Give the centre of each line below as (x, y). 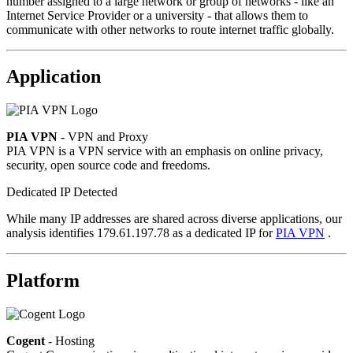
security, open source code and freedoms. (108, 165)
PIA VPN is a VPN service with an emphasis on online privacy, (165, 151)
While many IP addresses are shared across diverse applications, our (174, 219)
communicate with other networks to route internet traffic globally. (170, 29)
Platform (43, 281)
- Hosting (70, 341)
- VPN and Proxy (103, 137)
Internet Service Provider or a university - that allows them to (157, 15)
